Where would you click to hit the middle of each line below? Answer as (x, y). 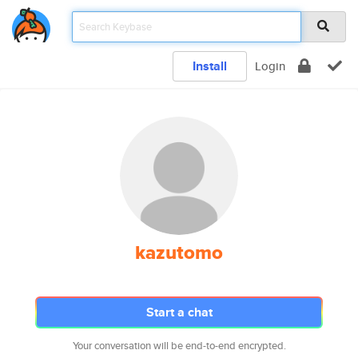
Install (210, 66)
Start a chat (179, 312)
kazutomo (179, 253)
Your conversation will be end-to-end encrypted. (179, 346)
